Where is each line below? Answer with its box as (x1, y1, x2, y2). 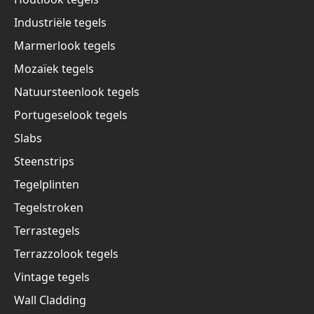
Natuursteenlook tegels (14, 84, 139, 100)
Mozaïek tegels (14, 61, 94, 77)
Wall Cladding (14, 292, 86, 308)
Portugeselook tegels (14, 107, 128, 123)
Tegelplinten (14, 177, 79, 193)
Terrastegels (14, 223, 80, 239)
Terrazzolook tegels (14, 246, 118, 262)
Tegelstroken (14, 200, 83, 216)
